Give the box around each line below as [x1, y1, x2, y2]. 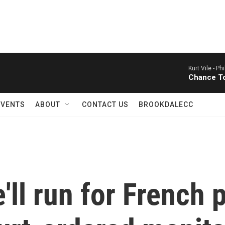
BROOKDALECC [139, 100, 193, 108]
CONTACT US [82, 100, 129, 108]
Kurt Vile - [188, 65, 216, 72]
